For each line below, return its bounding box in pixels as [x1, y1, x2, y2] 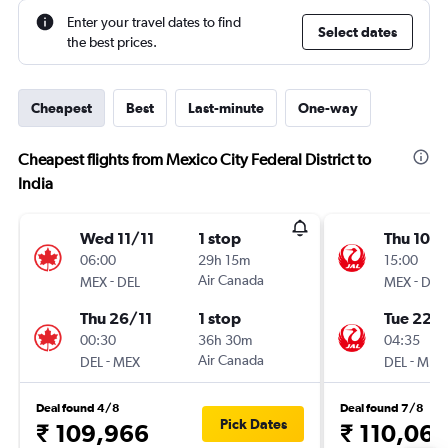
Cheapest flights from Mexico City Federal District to [18, 150, 371, 169]
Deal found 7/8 [340, 401, 424, 415]
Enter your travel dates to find [67, 14, 241, 30]
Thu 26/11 [80, 309, 152, 327]
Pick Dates [219, 416, 287, 432]
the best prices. [67, 34, 157, 50]
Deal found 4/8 [36, 401, 120, 415]
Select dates [318, 24, 397, 40]
